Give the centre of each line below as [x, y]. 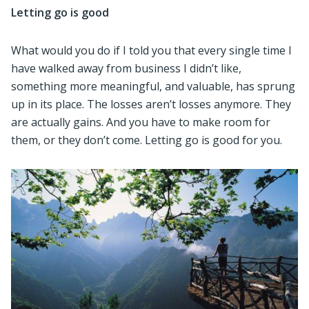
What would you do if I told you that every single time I [151, 50]
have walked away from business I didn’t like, [126, 68]
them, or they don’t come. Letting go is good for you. [147, 140]
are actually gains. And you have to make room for [141, 122]
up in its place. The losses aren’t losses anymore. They [151, 104]
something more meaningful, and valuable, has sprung [153, 86]
